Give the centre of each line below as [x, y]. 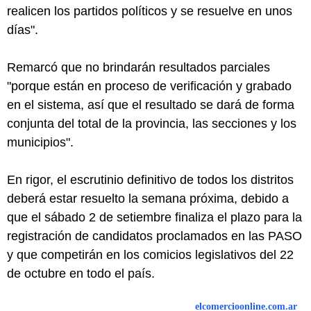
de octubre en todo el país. [81, 274]
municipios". [40, 142]
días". [23, 30]
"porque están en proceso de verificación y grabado [149, 86]
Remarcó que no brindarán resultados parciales [138, 67]
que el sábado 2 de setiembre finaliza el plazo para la [154, 217]
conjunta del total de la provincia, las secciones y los [152, 124]
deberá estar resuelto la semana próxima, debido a [148, 199]
